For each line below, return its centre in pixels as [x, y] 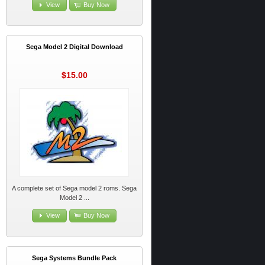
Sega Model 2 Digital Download [74, 47]
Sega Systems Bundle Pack [75, 258]
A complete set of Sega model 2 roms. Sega [75, 188]
